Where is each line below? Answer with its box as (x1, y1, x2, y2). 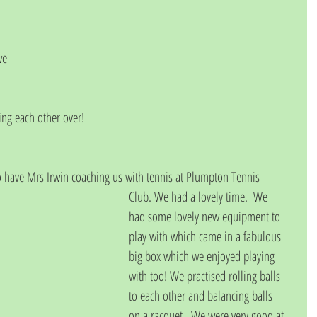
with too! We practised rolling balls (129, 266, 280, 285)
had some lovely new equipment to (129, 207, 283, 226)
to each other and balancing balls (129, 286, 275, 305)
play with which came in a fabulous (129, 226, 284, 246)
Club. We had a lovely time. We (129, 187, 270, 206)
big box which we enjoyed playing (129, 246, 277, 265)
